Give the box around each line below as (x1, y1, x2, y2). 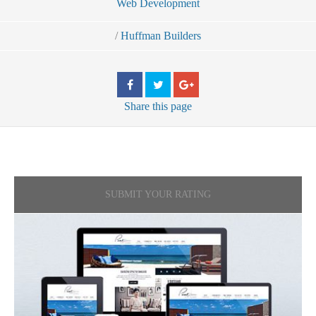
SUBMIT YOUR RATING (105, 189, 211, 200)
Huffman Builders (121, 30, 201, 42)
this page (152, 100, 192, 112)
